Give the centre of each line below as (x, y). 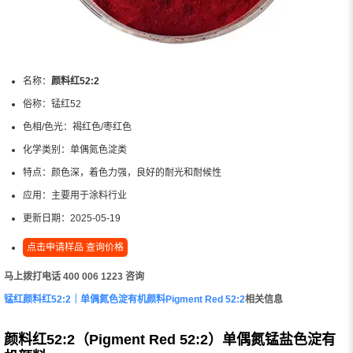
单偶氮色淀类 (98, 149)
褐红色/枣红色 (102, 126)
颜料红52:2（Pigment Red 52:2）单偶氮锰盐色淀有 (170, 339)
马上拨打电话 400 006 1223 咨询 (74, 276)
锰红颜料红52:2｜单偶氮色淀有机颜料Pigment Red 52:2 (124, 299)
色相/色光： (48, 126)
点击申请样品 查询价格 (75, 247)
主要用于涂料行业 (89, 195)
